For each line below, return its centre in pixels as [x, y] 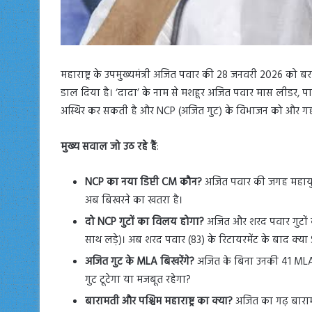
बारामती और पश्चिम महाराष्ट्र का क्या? [159, 301]
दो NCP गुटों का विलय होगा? [145, 222]
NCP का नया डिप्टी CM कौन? [143, 182]
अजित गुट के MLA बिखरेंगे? [140, 262]
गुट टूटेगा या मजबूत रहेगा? [138, 280]
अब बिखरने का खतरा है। [134, 200]
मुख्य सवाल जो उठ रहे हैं [109, 147]
